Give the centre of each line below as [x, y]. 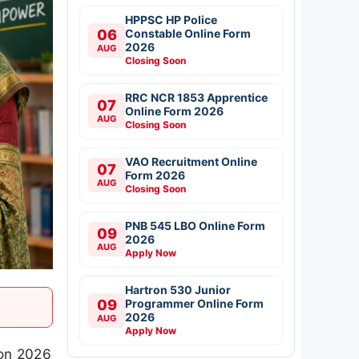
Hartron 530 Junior [178, 289]
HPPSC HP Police [171, 19]
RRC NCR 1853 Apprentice [196, 97]
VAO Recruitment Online [191, 161]
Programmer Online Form [194, 303]
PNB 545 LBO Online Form [195, 225]
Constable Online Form [188, 33]
